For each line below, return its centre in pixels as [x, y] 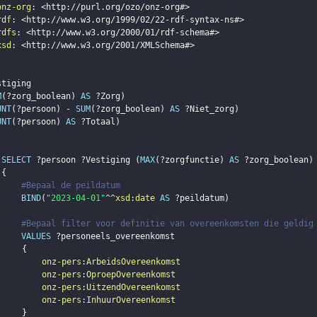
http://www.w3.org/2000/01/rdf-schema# [122, 33]
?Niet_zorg [209, 109]
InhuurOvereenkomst [131, 300]
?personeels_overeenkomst [115, 237]
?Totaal [98, 122]
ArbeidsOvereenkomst [133, 262]
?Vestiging [105, 160]
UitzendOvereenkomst [133, 288]
